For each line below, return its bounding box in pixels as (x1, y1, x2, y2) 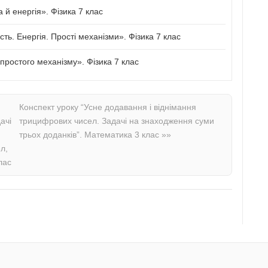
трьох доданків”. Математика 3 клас (19, 129, 162, 139)
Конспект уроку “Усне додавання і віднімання (19, 102, 197, 112)
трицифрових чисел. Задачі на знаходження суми (19, 115, 215, 126)
